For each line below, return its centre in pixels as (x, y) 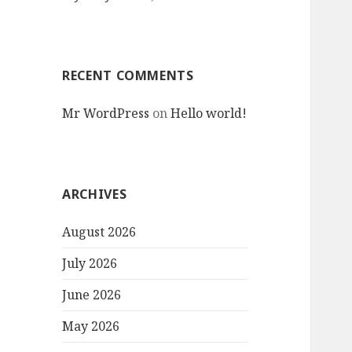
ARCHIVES (95, 194)
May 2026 (91, 326)
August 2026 (99, 232)
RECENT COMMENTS (128, 76)
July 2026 (90, 264)
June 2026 (92, 295)
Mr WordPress (106, 114)
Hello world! (209, 114)
